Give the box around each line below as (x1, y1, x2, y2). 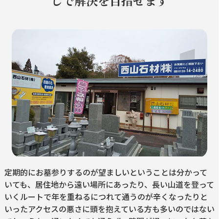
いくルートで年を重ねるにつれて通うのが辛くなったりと (4, 191, 208, 203)
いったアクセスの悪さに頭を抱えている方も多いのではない (4, 203, 215, 215)
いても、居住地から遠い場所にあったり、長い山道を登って (4, 178, 214, 191)
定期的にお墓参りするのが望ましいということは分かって (4, 166, 207, 178)
